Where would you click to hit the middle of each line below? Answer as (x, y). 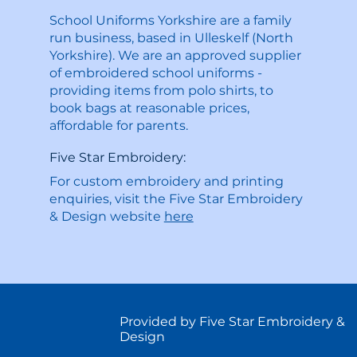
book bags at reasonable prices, (149, 108)
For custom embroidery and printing (166, 181)
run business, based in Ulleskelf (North (171, 37)
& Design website (106, 216)
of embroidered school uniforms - (155, 73)
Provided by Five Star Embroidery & (232, 321)
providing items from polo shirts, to (161, 90)
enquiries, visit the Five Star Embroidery (176, 198)
